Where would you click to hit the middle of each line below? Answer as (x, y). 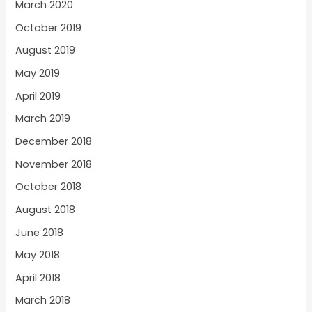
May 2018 (38, 255)
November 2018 (54, 164)
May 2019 (38, 73)
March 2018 (43, 301)
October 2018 (49, 187)
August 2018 (46, 209)
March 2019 (43, 119)
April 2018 (38, 278)
